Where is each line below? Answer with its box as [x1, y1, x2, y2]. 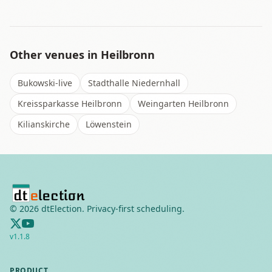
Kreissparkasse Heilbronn [18, 98, 122, 109]
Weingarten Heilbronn [138, 98, 229, 109]
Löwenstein [86, 118, 132, 130]
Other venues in [10, 47, 101, 62]
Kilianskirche [18, 118, 70, 130]
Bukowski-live [18, 77, 72, 89]
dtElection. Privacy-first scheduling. [39, 203, 185, 214]
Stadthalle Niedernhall [88, 77, 180, 89]
